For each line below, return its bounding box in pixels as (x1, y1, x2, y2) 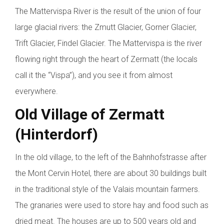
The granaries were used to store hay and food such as (15, 200, 208, 210)
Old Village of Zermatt (15, 105, 164, 123)
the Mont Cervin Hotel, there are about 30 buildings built (15, 168, 206, 178)
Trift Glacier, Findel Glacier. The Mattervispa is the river (15, 38, 202, 48)
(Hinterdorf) (15, 125, 98, 143)
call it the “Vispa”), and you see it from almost (15, 70, 172, 80)
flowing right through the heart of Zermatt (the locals (15, 54, 197, 64)
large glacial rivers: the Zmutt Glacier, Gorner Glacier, (15, 22, 196, 32)
